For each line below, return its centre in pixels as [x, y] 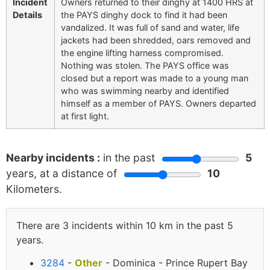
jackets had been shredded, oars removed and [156, 40]
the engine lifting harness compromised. [142, 53]
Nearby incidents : [53, 158]
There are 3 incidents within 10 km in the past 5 [125, 225]
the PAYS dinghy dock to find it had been [144, 15]
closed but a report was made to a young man [155, 78]
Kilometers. [34, 189]
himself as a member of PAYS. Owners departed [159, 104]
